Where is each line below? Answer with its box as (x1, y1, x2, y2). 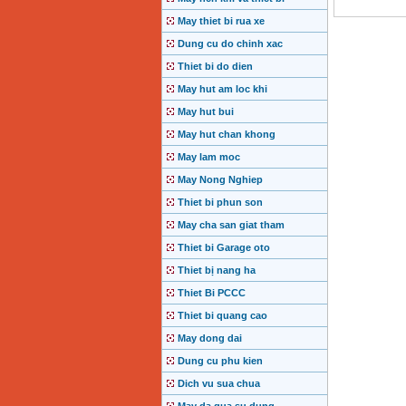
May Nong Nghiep (177, 174, 263, 186)
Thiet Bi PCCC (177, 287, 246, 299)
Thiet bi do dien (177, 61, 253, 72)
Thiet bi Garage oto (177, 242, 270, 254)
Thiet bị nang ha (177, 265, 256, 276)
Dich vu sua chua (177, 378, 260, 390)
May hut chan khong (177, 129, 275, 140)
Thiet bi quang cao (177, 310, 267, 322)
